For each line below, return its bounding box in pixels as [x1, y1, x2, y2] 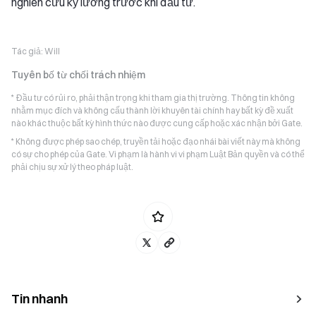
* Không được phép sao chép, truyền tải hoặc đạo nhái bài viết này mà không [11, 135, 300, 147]
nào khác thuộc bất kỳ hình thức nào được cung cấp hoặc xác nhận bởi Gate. [11, 117, 303, 128]
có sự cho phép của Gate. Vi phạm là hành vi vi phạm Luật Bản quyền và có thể [11, 148, 305, 159]
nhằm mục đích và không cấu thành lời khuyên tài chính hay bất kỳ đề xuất [11, 104, 293, 116]
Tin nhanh [11, 290, 68, 307]
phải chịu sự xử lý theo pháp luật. [11, 161, 133, 172]
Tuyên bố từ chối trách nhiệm [11, 68, 145, 81]
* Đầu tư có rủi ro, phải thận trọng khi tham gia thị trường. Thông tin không [11, 92, 295, 103]
